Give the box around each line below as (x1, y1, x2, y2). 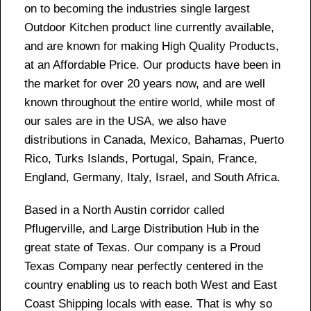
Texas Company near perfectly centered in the (24, 259, 263, 273)
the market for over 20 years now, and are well (24, 76, 265, 90)
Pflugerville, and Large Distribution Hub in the (24, 221, 259, 235)
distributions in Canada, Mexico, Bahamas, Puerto (24, 133, 284, 146)
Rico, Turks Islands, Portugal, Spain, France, (24, 151, 258, 165)
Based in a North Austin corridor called (24, 203, 224, 217)
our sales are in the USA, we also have (24, 114, 226, 128)
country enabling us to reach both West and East (24, 278, 277, 292)
